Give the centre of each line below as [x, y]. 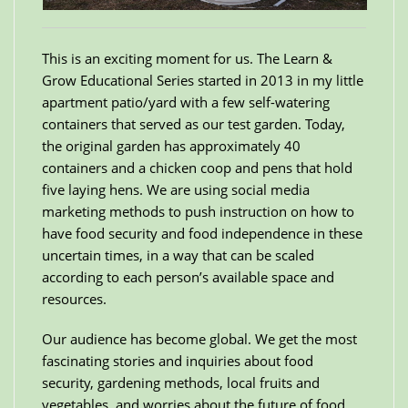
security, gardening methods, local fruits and [181, 382]
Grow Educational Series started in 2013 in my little [203, 80]
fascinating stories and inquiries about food [178, 361]
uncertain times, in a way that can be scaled [178, 255]
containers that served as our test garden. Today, [194, 124]
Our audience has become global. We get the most [199, 339]
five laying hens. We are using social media [176, 189]
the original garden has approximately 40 [171, 146]
